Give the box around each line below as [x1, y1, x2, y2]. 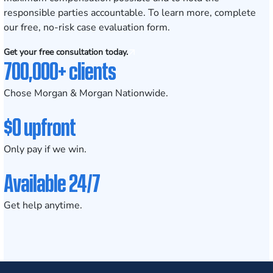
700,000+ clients [4, 55, 116, 85]
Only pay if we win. [4, 143, 87, 156]
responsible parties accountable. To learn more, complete [4, 6, 256, 19]
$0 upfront [4, 112, 76, 141]
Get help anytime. [4, 199, 82, 212]
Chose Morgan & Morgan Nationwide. [4, 87, 168, 100]
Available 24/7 [4, 168, 100, 197]
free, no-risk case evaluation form [21, 21, 168, 34]
